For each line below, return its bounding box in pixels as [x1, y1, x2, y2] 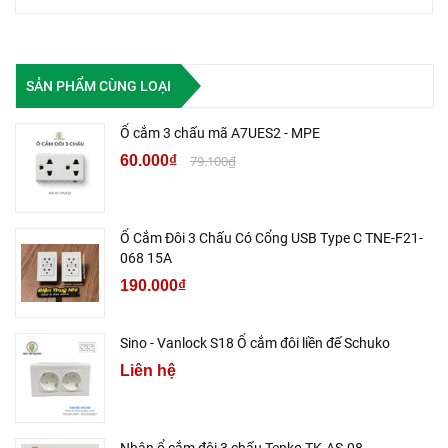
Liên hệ [120, 362, 176, 380]
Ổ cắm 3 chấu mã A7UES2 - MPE [120, 125, 320, 142]
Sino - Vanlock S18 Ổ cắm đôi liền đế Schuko [120, 335, 390, 352]
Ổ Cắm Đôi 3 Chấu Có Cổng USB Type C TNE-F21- [120, 230, 423, 247]
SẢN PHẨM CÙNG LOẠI [26, 77, 171, 94]
